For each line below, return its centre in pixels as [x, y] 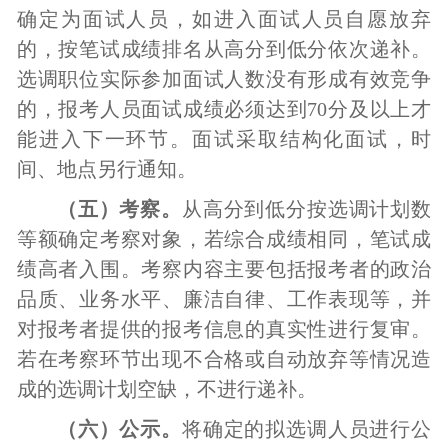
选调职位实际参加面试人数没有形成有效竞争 [224, 79]
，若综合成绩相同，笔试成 [307, 239]
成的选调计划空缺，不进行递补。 [167, 389]
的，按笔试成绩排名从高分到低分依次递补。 [224, 49]
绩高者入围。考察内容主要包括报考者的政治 [224, 269]
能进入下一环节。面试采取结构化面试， [214, 139]
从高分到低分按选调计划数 [306, 209]
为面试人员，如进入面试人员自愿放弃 [246, 19]
